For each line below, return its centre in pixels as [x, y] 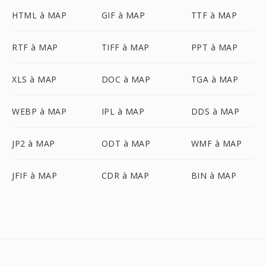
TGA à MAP [215, 79]
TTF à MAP [214, 15]
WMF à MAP [216, 143]
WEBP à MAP [39, 111]
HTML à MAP [39, 15]
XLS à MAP [34, 79]
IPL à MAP [123, 111]
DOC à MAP [126, 79]
